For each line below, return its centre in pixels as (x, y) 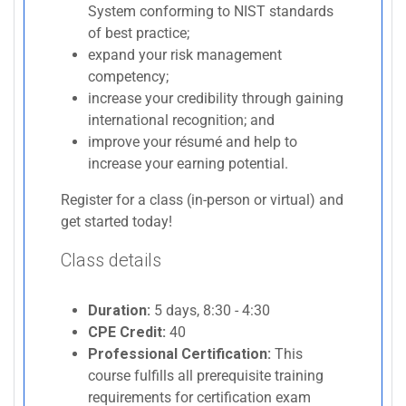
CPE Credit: (127, 332)
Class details (111, 260)
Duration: (119, 310)
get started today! (116, 221)
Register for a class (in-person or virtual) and (202, 199)
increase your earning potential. (188, 163)
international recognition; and (181, 120)
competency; (128, 76)
